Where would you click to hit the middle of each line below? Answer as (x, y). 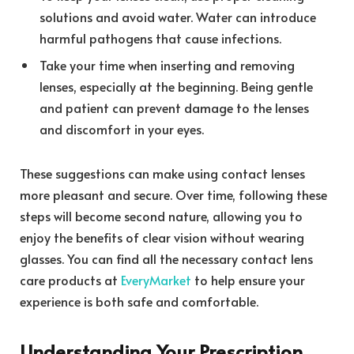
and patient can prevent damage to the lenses (174, 108)
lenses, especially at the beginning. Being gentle (176, 87)
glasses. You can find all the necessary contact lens (166, 258)
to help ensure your (250, 279)
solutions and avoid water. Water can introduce (178, 17)
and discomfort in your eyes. (122, 129)
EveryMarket (158, 279)
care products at (70, 279)
